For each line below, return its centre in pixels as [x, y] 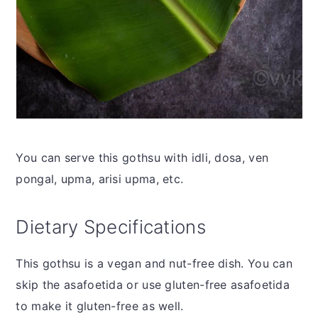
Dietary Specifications [111, 226]
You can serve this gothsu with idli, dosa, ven [142, 157]
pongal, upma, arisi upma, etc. [102, 179]
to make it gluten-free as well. [102, 306]
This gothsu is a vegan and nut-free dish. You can [154, 263]
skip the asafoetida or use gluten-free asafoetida [153, 284]
